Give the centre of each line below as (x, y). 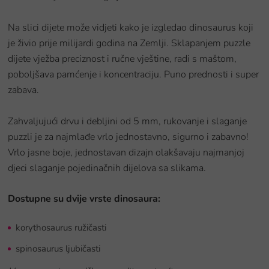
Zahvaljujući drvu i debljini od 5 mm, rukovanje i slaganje (127, 122)
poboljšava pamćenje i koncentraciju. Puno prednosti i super (133, 75)
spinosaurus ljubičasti (58, 249)
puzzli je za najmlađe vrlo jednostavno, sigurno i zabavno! (128, 137)
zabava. (23, 90)
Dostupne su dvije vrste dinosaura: (84, 199)
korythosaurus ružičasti (61, 228)
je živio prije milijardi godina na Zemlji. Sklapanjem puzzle (129, 44)
